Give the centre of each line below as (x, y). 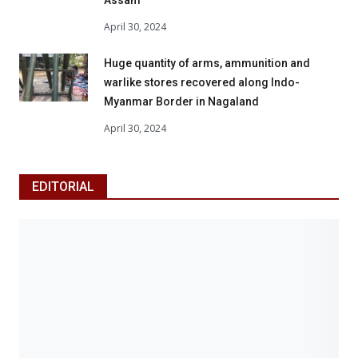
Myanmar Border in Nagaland (181, 101)
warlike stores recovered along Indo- (202, 82)
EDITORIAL (63, 187)
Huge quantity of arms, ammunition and (207, 63)
